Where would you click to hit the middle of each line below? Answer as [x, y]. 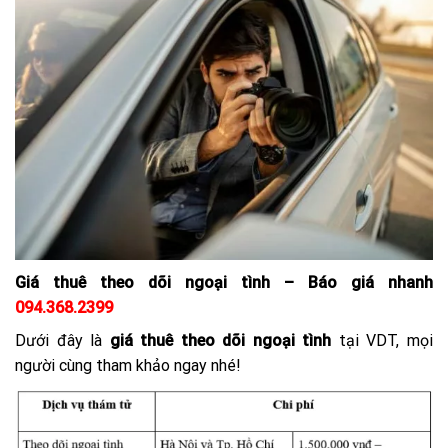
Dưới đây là [62, 341]
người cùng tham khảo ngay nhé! [128, 366]
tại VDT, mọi [382, 341]
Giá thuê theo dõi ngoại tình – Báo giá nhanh [224, 283]
